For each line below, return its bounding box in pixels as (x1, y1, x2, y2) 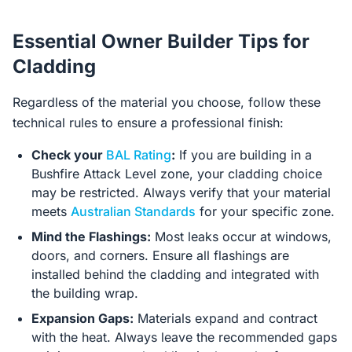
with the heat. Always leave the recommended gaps (31, 329, 337, 345)
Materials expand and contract (134, 310, 317, 326)
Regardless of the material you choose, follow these (13, 94, 321, 110)
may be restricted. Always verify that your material (31, 185, 331, 200)
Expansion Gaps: (31, 310, 134, 326)
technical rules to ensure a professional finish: (13, 115, 284, 130)
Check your (31, 147, 106, 163)
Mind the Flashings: (31, 229, 151, 244)
